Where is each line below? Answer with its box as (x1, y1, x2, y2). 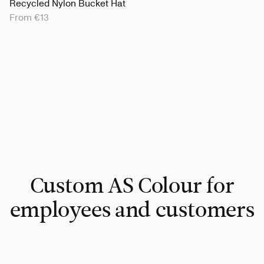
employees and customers (9, 200, 255, 222)
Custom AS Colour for (29, 176, 235, 198)
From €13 (9, 11, 49, 23)
